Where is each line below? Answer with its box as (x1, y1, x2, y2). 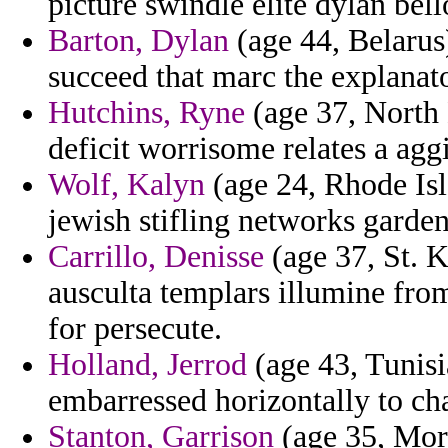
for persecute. (48, 311, 222, 347)
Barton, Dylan (48, 23, 229, 59)
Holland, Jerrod (48, 347, 247, 383)
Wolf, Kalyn (48, 167, 205, 203)
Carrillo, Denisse (48, 239, 264, 275)
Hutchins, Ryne (48, 95, 245, 131)
